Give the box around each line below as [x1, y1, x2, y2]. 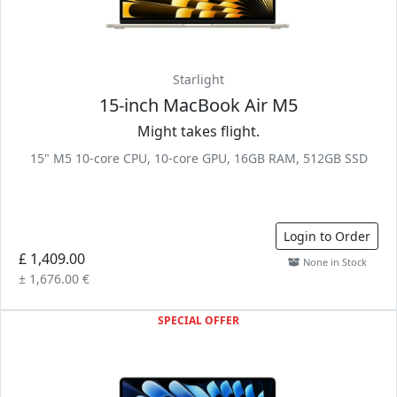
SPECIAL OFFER [158, 313, 239, 328]
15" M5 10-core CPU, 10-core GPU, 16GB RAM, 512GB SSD [29, 150, 368, 167]
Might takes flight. [137, 121, 260, 141]
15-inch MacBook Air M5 [99, 93, 298, 117]
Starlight [173, 71, 224, 88]
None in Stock [300, 255, 367, 269]
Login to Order [284, 228, 370, 245]
